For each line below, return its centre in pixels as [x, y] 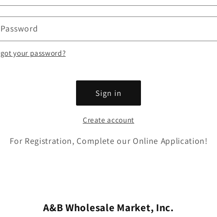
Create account [108, 120]
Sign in [108, 93]
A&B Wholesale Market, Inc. [108, 207]
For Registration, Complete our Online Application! [108, 141]
